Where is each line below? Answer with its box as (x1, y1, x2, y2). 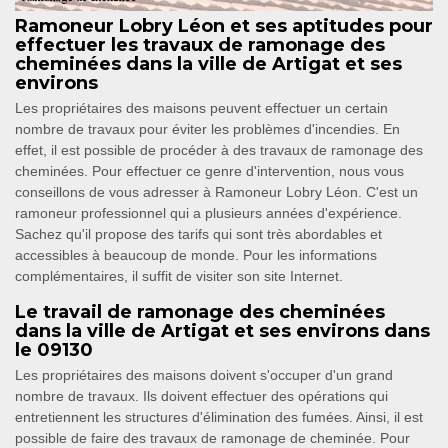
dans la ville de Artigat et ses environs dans (15, 320, 430, 343)
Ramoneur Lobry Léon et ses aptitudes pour (15, 15, 433, 38)
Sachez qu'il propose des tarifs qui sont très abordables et (15, 226, 382, 243)
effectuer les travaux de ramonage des (15, 34, 385, 57)
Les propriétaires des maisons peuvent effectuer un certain (15, 100, 388, 117)
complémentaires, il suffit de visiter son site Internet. (15, 268, 343, 285)
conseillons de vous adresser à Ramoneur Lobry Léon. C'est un (15, 184, 418, 201)
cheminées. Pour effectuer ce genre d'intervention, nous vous (15, 163, 404, 180)
